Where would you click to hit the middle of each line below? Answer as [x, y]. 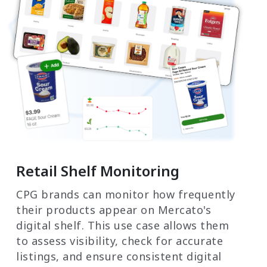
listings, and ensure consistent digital [119, 256]
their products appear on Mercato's [114, 209]
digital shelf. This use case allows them [122, 225]
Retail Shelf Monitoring [98, 170]
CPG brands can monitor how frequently [126, 194]
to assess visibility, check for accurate [119, 240]
